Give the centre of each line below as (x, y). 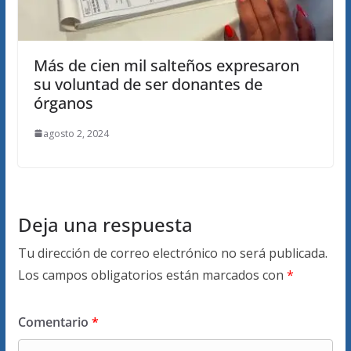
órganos (63, 103)
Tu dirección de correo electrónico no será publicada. (172, 253)
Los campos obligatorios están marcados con (152, 275)
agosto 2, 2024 (76, 133)
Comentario (54, 322)
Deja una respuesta (105, 224)
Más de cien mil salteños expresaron (166, 65)
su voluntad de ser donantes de (148, 84)
